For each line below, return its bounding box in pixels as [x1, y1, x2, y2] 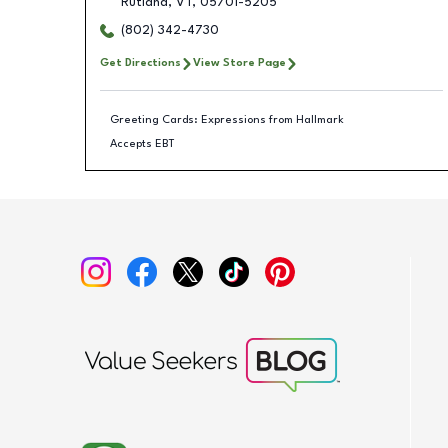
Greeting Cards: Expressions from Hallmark [110, 113, 344, 126]
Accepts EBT [110, 137, 175, 150]
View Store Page [192, 57, 286, 69]
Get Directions [99, 57, 181, 69]
